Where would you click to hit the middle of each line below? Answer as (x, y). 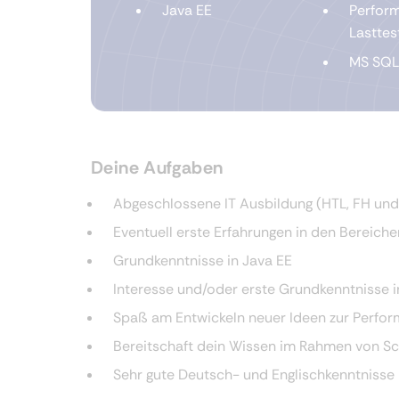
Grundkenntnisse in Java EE (203, 261)
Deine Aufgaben (157, 167)
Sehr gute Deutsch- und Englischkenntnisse (254, 375)
